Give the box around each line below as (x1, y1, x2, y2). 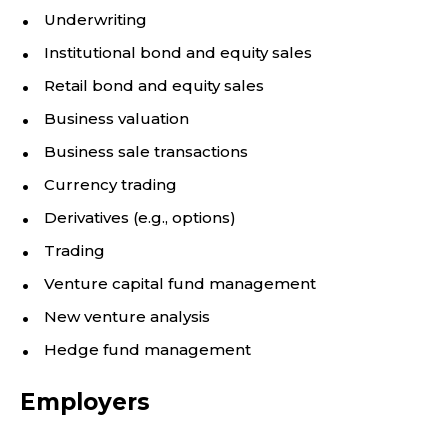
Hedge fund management (44, 340, 251, 359)
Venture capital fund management (44, 274, 316, 293)
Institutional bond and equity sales (44, 43, 312, 62)
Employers (20, 388, 150, 416)
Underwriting (44, 10, 147, 29)
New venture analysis (44, 307, 210, 326)
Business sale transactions (44, 142, 248, 161)
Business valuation (44, 109, 189, 128)
